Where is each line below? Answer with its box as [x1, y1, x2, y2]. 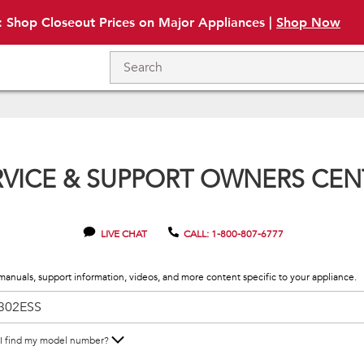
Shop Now [276, 13, 340, 30]
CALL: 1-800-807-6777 [183, 227, 284, 240]
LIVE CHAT [100, 227, 147, 240]
